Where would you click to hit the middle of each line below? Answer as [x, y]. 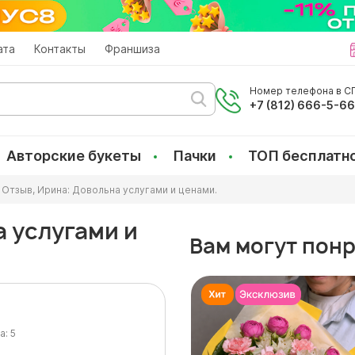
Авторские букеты [74, 156]
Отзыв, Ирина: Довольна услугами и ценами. [109, 190]
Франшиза [132, 49]
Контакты [60, 49]
